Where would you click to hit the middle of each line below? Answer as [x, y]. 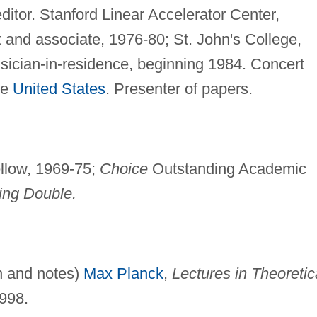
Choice [123, 169]
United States [59, 89]
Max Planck [123, 274]
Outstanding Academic [227, 169]
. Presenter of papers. [179, 89]
